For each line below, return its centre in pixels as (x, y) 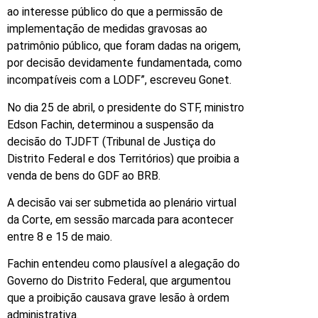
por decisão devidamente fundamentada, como (125, 63)
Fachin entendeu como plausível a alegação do (124, 264)
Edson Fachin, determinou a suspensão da (110, 124)
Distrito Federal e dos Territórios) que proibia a (123, 158)
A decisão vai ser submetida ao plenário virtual (122, 202)
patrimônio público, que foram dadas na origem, (124, 46)
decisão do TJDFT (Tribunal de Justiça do (111, 141)
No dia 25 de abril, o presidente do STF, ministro (126, 107)
